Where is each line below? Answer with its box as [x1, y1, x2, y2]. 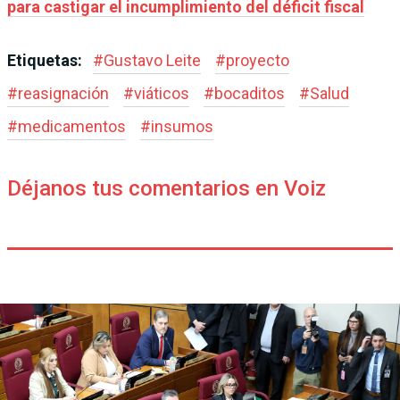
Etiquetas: [7, 51, 86, 71]
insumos [151, 117, 213, 137]
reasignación [18, 84, 109, 104]
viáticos [134, 84, 189, 104]
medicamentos [18, 117, 126, 137]
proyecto [226, 51, 289, 71]
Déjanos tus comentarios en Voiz [7, 176, 326, 202]
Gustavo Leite [104, 51, 201, 71]
